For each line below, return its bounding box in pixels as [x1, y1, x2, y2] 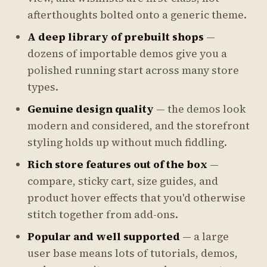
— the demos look [154, 102, 246, 116]
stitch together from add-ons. [27, 207, 178, 222]
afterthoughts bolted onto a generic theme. [27, 8, 247, 22]
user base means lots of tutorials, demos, [27, 246, 238, 260]
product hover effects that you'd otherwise [27, 191, 246, 205]
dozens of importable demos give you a [27, 46, 227, 61]
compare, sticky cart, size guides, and [27, 174, 218, 188]
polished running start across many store [27, 63, 239, 77]
